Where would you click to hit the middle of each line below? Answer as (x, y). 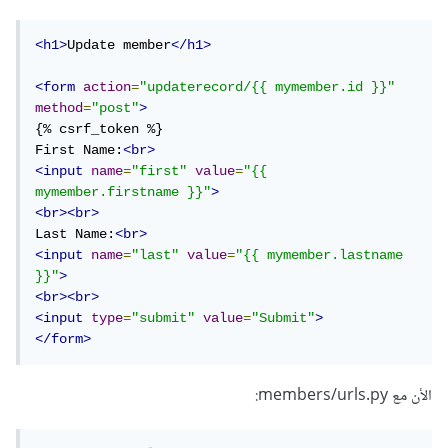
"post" (119, 108)
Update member (123, 45)
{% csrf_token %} (103, 129)
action (111, 87)
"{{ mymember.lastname (323, 255)
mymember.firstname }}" (127, 192)
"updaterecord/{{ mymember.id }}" (271, 87)
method (63, 108)
